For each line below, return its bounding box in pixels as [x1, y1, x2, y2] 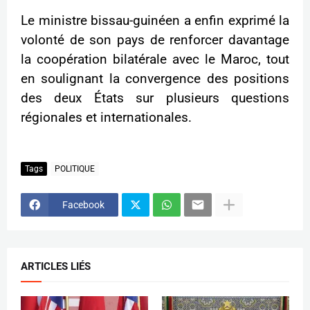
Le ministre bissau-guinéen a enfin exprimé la [21, 13, 289, 29]
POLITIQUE [55, 163, 95, 174]
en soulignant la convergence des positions [21, 71, 289, 87]
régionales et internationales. [21, 110, 192, 126]
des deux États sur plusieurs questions [21, 91, 289, 107]
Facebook [62, 199, 104, 210]
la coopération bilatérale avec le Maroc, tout [21, 52, 289, 68]
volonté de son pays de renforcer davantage [21, 33, 289, 48]
